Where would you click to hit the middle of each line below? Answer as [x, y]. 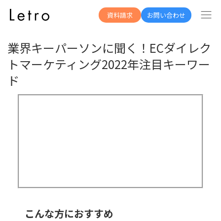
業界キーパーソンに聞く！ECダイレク [109, 48]
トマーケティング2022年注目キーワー [109, 64]
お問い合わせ [166, 15]
